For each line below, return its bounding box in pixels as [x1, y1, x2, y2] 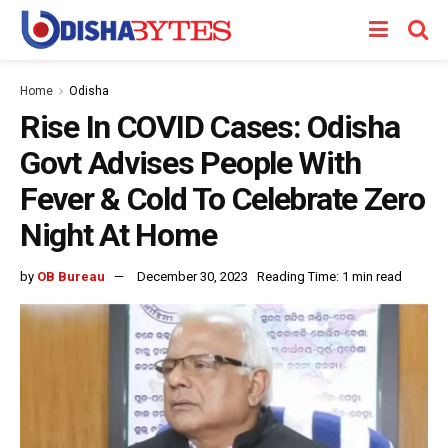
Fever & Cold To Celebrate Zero [20, 180, 425, 218]
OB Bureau [37, 268, 105, 284]
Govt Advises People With [20, 144, 361, 182]
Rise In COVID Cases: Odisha [20, 108, 400, 146]
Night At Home [20, 216, 217, 254]
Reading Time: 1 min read [257, 268, 402, 284]
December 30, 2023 [137, 268, 248, 284]
